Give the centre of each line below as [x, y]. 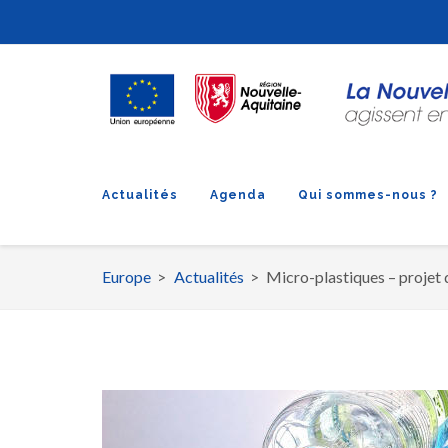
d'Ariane [159, 332]
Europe [126, 276]
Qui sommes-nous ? [368, 195]
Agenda [238, 195]
